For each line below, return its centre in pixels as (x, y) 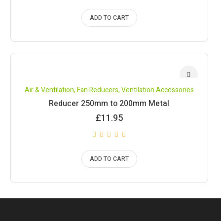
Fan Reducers (97, 90)
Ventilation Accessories (157, 90)
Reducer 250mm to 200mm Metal (109, 104)
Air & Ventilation (49, 90)
